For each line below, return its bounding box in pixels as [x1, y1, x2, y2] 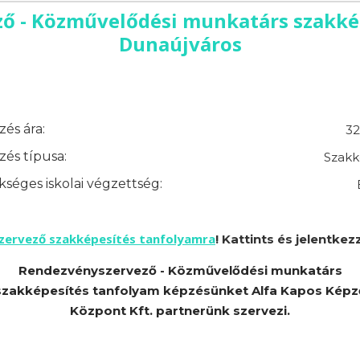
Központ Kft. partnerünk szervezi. [70, 303, 290, 319]
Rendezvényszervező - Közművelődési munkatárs [18, 263, 342, 279]
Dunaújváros [118, 30, 242, 57]
